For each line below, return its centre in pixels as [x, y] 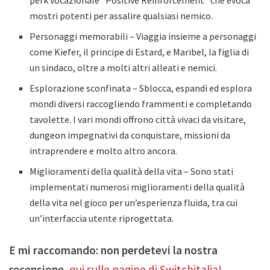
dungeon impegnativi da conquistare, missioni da [130, 135]
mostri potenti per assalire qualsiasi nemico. [121, 16]
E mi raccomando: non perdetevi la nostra [113, 250]
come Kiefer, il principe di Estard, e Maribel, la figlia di [140, 52]
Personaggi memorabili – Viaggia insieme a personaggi [143, 36]
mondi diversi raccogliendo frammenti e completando [141, 104]
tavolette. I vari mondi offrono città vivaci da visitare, [138, 120]
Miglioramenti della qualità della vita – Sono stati [132, 171]
